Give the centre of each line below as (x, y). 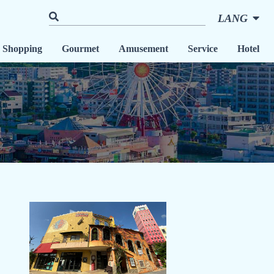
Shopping (22, 49)
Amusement (143, 49)
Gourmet (80, 49)
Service (203, 49)
